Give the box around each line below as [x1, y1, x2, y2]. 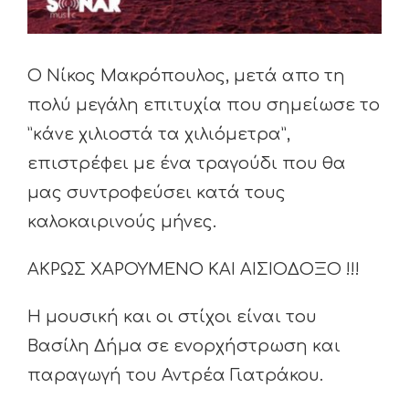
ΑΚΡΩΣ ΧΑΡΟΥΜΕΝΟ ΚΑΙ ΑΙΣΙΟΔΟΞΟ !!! [27, 260, 360, 278]
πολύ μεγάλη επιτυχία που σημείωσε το [27, 96, 380, 114]
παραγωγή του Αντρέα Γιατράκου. [27, 366, 323, 384]
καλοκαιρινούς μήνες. [27, 213, 216, 231]
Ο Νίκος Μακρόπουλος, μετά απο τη [27, 67, 345, 85]
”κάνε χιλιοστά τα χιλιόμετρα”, [27, 125, 290, 143]
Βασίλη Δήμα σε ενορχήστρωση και [27, 337, 341, 355]
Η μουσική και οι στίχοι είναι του [27, 308, 317, 326]
